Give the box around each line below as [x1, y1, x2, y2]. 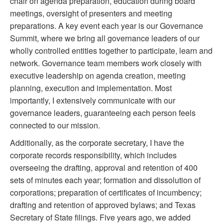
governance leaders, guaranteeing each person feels [10, 107, 196, 119]
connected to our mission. [10, 119, 100, 131]
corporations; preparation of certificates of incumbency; [10, 187, 202, 199]
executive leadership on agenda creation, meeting [10, 70, 186, 82]
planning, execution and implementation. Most [10, 82, 172, 94]
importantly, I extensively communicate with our [10, 95, 175, 107]
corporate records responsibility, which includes [10, 149, 177, 161]
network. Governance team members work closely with [10, 57, 202, 69]
